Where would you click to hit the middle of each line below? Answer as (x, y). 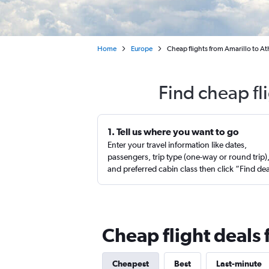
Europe (142, 49)
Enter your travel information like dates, (177, 145)
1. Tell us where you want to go (173, 131)
